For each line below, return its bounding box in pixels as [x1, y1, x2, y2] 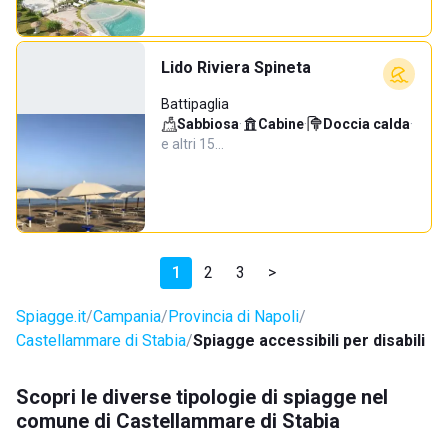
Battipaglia [161, 96, 229, 112]
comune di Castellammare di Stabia [16, 409, 340, 433]
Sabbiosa [177, 116, 239, 132]
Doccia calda [323, 116, 410, 132]
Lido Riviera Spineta [161, 58, 311, 77]
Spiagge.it [16, 307, 86, 326]
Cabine [258, 116, 304, 132]
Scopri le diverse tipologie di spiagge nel [16, 385, 388, 409]
